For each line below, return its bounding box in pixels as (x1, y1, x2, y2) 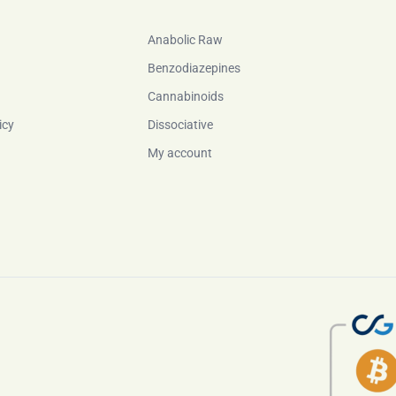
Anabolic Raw (148, 33, 223, 47)
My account (148, 146, 212, 160)
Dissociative (148, 118, 213, 132)
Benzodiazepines (148, 61, 240, 75)
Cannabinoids (148, 89, 224, 103)
